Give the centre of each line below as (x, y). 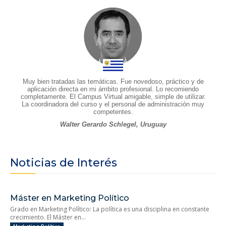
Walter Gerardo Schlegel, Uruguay (113, 124)
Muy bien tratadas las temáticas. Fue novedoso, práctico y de (113, 81)
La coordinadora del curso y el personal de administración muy (113, 104)
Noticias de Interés (64, 162)
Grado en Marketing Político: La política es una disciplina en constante (110, 209)
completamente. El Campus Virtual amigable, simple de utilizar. (113, 96)
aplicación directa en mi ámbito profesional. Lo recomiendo (113, 89)
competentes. (113, 111)
